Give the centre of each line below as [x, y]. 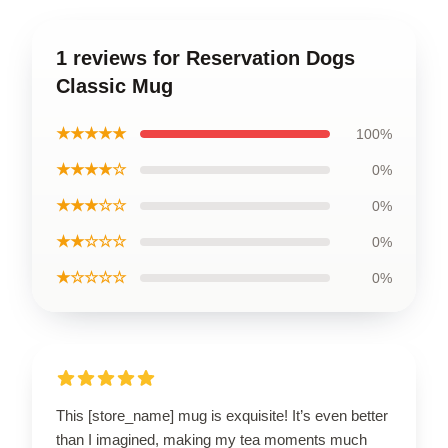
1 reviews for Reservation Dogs [205, 57]
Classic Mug [114, 85]
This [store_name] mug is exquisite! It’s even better [222, 415]
